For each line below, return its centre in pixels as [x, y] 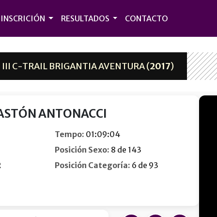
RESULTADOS [86, 18]
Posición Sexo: [82, 150]
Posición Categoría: [92, 165]
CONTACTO [147, 18]
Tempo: [69, 134]
